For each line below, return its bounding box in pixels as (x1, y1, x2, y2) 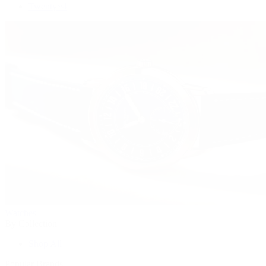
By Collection (5, 218, 57, 229)
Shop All (28, 238, 62, 249)
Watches (5, 207, 36, 218)
